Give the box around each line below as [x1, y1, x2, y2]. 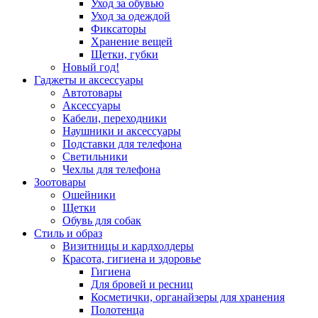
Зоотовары [34, 176, 86, 189]
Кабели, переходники [62, 112, 167, 125]
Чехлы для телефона [62, 163, 160, 176]
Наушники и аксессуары [62, 125, 181, 138]
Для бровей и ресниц [91, 278, 193, 291]
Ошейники [62, 189, 116, 202]
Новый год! [62, 61, 119, 74]
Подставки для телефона [62, 138, 182, 150]
